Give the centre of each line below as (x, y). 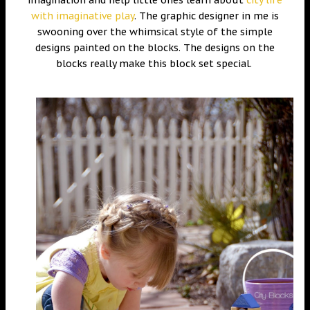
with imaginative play (83, 16)
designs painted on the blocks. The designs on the (155, 47)
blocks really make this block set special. (155, 63)
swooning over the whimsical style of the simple (155, 31)
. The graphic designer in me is (207, 16)
